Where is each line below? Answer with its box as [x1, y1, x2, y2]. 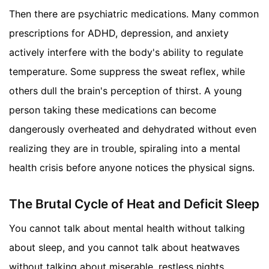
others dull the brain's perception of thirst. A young [9, 85, 242, 97]
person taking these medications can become [9, 104, 216, 116]
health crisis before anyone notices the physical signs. [9, 162, 255, 174]
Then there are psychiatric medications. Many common [9, 8, 259, 20]
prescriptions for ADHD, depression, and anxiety [9, 27, 229, 40]
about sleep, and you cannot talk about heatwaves [9, 241, 240, 253]
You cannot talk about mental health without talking [9, 222, 245, 234]
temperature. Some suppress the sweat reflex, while [9, 65, 245, 78]
